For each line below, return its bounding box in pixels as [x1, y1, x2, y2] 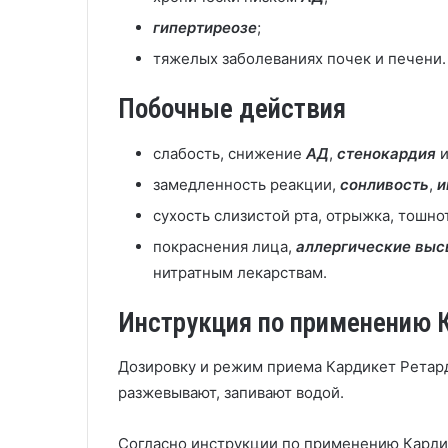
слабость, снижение [153, 143, 306, 163]
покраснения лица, [153, 236, 296, 256]
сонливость [340, 174, 429, 194]
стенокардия [337, 143, 436, 163]
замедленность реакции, [153, 174, 340, 194]
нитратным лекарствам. [153, 262, 327, 282]
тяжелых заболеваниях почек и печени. [153, 49, 446, 68]
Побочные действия [118, 93, 346, 125]
